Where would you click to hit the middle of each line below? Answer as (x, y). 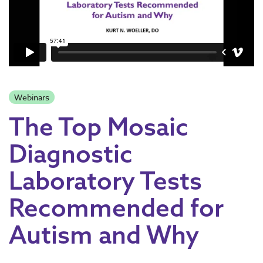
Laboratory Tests (105, 180)
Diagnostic (71, 153)
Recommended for (116, 207)
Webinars (31, 97)
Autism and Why (104, 234)
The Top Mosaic (99, 126)
